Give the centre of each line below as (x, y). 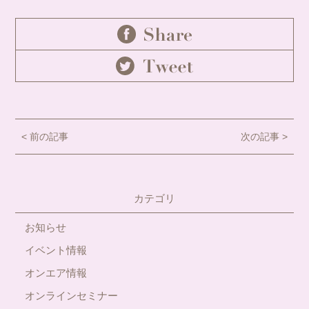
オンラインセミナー (72, 295)
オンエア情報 (56, 272)
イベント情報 (56, 250)
